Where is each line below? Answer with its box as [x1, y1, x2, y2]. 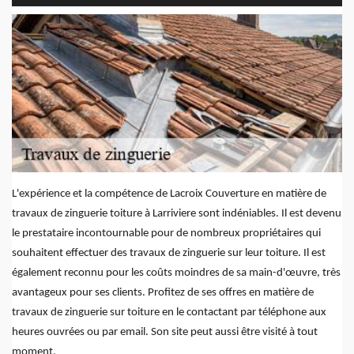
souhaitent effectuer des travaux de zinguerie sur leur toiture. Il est [12, 247, 326, 260]
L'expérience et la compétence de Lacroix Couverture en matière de [12, 188, 326, 201]
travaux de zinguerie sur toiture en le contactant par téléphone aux [12, 307, 326, 319]
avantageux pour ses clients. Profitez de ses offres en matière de [12, 287, 314, 299]
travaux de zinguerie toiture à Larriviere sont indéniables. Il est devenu [12, 208, 341, 220]
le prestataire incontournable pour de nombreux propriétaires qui [12, 228, 321, 240]
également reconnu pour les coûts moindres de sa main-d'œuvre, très [12, 267, 341, 280]
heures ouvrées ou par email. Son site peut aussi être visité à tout [12, 326, 318, 339]
